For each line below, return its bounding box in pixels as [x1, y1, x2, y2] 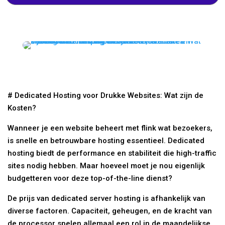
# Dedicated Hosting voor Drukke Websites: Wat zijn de [8, 90, 204, 100]
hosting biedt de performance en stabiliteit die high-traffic [8, 148, 217, 158]
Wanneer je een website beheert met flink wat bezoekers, [8, 123, 213, 133]
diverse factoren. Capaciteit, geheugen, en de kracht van [8, 206, 212, 215]
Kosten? [8, 103, 37, 113]
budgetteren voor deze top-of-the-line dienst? [8, 173, 173, 183]
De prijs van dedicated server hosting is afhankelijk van [8, 193, 206, 203]
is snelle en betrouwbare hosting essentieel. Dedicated [8, 136, 205, 145]
